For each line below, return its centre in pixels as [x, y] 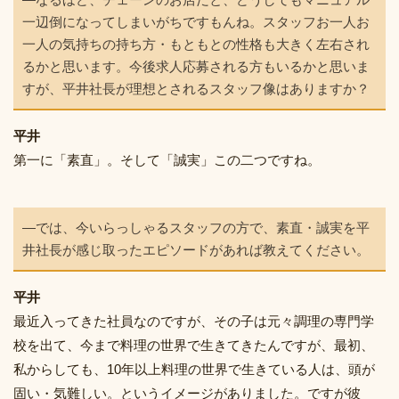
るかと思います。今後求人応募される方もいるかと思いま [196, 67]
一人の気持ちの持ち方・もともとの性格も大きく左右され [196, 45]
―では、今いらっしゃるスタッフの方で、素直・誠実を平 [196, 228]
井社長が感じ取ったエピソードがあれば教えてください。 [196, 250]
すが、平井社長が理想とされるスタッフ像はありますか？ [196, 89]
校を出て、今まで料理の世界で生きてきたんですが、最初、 [194, 346]
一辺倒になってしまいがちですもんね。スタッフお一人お [196, 22]
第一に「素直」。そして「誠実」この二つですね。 [167, 160]
